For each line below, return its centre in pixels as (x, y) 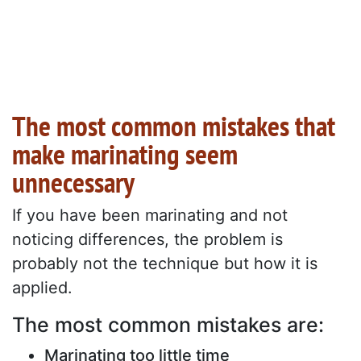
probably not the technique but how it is (165, 264)
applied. (42, 288)
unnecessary (73, 183)
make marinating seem (125, 154)
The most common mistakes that (174, 126)
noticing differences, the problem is (147, 240)
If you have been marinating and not (150, 216)
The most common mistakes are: (168, 325)
